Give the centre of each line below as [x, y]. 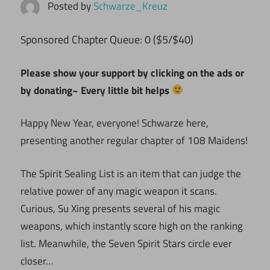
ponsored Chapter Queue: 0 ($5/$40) [110, 40]
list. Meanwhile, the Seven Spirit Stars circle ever [126, 243]
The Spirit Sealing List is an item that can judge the [131, 173]
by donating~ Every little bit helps [96, 90]
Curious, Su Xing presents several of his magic [120, 208]
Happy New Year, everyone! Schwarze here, [115, 123]
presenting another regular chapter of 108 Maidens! [134, 141]
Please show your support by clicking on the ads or [132, 73]
